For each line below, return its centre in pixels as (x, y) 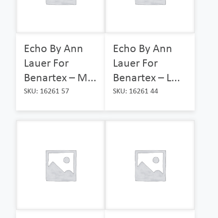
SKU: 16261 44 (136, 91)
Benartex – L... (147, 77)
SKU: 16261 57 (46, 91)
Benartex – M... (60, 77)
